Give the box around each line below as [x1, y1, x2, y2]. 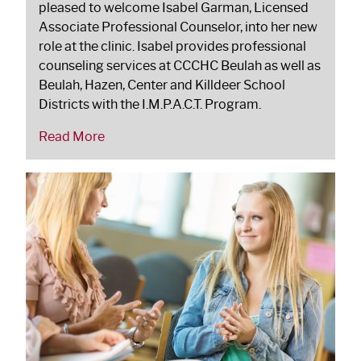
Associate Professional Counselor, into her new [39, 19, 317, 35]
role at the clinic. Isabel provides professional [39, 38, 306, 54]
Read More [39, 128, 105, 144]
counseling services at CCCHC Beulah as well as [39, 57, 321, 73]
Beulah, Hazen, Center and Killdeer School [39, 77, 285, 93]
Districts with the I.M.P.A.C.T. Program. [39, 96, 261, 112]
